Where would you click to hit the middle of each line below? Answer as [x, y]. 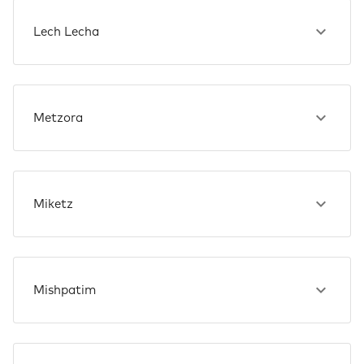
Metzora [58, 118]
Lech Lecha [66, 32]
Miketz [53, 204]
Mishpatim [65, 290]
